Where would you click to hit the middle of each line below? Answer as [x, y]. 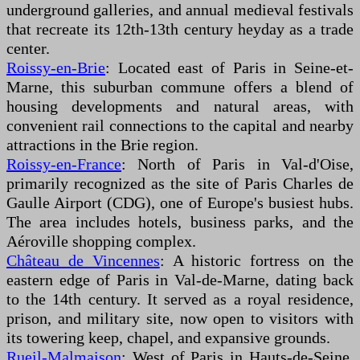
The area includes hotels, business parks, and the [180, 222]
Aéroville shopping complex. [101, 241]
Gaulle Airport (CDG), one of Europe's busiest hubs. [180, 203]
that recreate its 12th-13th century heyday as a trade [180, 29]
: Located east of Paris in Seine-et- [229, 68]
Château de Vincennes [83, 261]
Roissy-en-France [64, 164]
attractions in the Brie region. [102, 145]
